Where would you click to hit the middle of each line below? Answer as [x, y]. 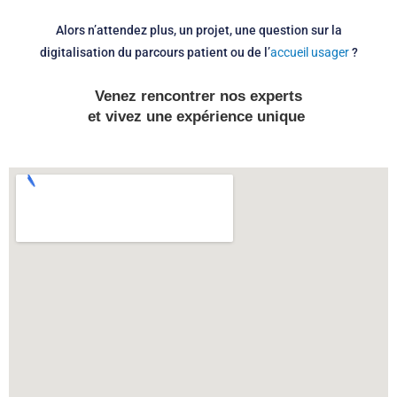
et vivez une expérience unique [198, 117]
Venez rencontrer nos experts [198, 97]
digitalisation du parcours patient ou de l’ [155, 52]
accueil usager [309, 52]
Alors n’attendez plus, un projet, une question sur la [198, 30]
